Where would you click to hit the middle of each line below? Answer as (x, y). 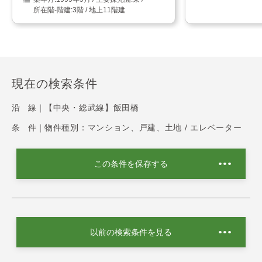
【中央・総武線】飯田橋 (92, 107)
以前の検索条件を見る (131, 232)
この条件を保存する (131, 163)
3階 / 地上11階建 (99, 10)
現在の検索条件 (55, 83)
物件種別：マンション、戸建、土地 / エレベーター (143, 127)
